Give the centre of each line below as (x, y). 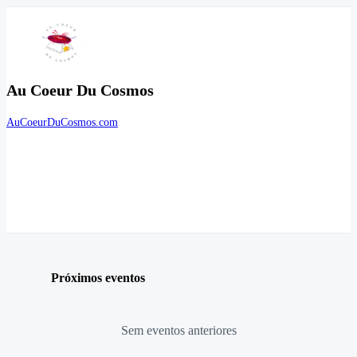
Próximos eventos (98, 277)
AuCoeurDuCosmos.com (62, 123)
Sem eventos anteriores (178, 330)
